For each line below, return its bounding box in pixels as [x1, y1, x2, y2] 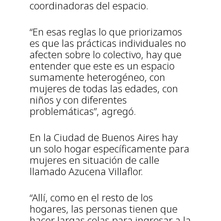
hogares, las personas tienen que [30, 202, 178, 216]
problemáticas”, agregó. [30, 104, 136, 118]
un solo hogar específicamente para [30, 142, 189, 155]
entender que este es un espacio [30, 59, 175, 73]
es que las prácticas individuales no [30, 36, 186, 50]
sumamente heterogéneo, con [30, 70, 165, 84]
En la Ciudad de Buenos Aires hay [30, 130, 178, 144]
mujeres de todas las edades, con [30, 81, 178, 95]
